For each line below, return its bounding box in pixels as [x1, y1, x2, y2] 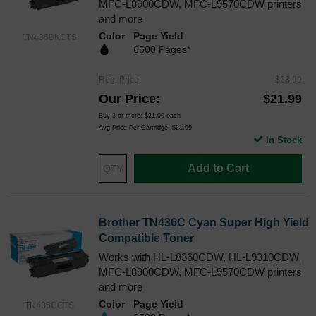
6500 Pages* [133, 43, 190, 55]
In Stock [266, 134, 302, 145]
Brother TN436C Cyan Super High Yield [99, 216, 309, 229]
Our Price [99, 91, 156, 106]
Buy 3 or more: [99, 111, 145, 119]
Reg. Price [99, 74, 139, 85]
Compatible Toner [99, 231, 194, 244]
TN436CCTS [25, 300, 74, 310]
